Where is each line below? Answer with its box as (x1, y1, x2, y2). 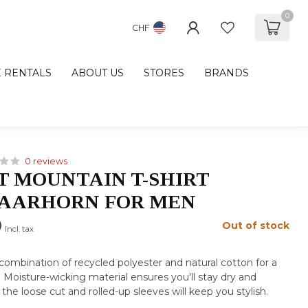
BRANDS (204, 67, 249, 79)
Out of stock (221, 219, 289, 232)
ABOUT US (71, 67, 124, 79)
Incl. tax (5, 224, 34, 234)
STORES (144, 67, 184, 79)
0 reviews (25, 156, 68, 166)
